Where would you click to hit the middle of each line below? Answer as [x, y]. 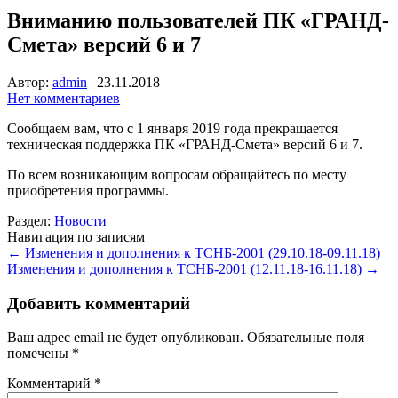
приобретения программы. [88, 190]
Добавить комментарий [99, 303]
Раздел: [31, 220]
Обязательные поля [306, 338]
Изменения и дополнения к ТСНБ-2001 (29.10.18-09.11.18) [201, 252]
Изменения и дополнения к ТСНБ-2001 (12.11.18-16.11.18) [186, 268]
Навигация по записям [76, 236]
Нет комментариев [64, 98]
